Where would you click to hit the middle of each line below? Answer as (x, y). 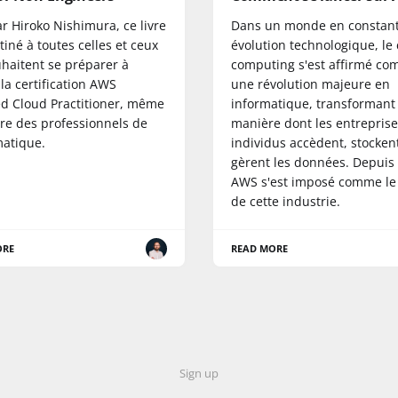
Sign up (199, 374)
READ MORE (260, 249)
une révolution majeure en (310, 84)
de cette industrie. (286, 202)
